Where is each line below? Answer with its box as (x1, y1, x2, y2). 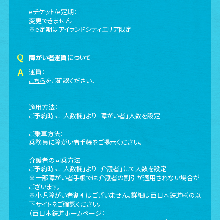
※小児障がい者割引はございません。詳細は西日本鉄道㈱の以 (29, 191, 202, 200)
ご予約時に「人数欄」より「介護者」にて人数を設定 (29, 164, 167, 173)
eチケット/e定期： (29, 7, 78, 16)
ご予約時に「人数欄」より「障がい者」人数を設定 (29, 111, 161, 120)
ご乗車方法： (29, 129, 64, 138)
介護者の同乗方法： (29, 155, 84, 165)
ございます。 (29, 182, 61, 191)
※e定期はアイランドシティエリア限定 (29, 25, 132, 34)
